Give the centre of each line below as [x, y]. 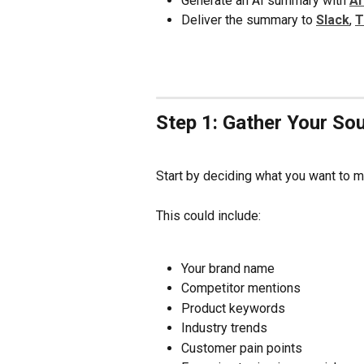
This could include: [208, 216]
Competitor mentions [241, 288]
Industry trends [224, 328]
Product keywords [233, 308]
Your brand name [228, 268]
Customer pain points [242, 348]
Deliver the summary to [249, 20]
